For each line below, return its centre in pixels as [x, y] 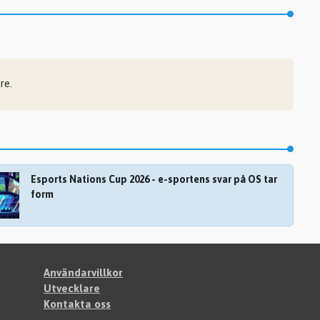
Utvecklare [72, 288]
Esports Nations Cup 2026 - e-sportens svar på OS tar [154, 179]
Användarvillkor [83, 272]
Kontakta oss [77, 304]
